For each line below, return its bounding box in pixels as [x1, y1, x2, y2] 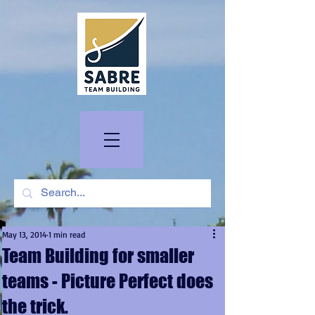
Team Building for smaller [2, 245, 194, 266]
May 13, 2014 [2, 229, 46, 240]
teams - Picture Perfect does [2, 270, 213, 292]
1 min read [49, 229, 85, 240]
